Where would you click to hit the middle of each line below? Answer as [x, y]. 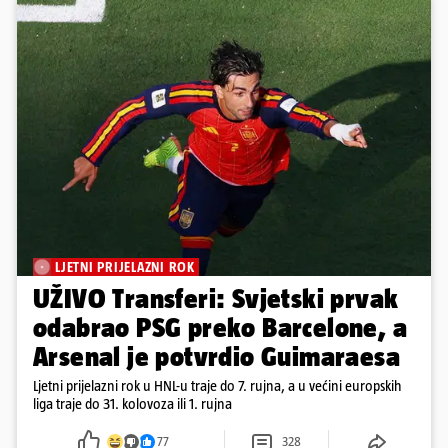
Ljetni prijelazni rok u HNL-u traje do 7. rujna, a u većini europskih [217, 386]
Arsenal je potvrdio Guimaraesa [216, 357]
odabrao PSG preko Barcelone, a [220, 328]
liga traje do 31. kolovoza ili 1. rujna [132, 404]
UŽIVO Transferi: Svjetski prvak [216, 299]
